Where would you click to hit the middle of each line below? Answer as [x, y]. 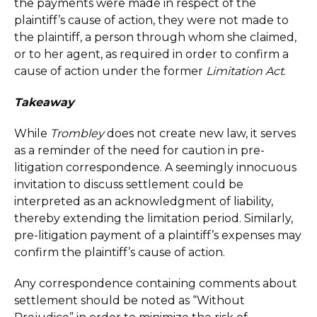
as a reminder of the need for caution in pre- [139, 150]
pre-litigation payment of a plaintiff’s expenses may [158, 235]
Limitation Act [245, 71]
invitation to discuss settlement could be [129, 184]
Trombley [79, 133]
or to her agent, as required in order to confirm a [151, 54]
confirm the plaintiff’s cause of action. [120, 252]
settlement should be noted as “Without [129, 300]
